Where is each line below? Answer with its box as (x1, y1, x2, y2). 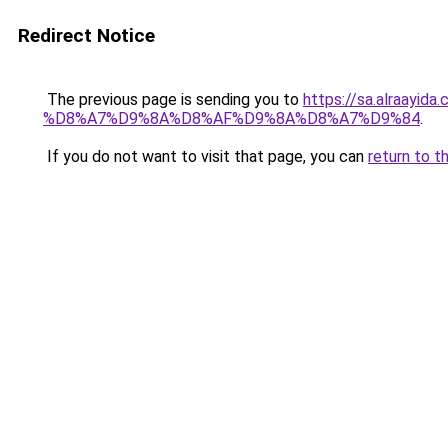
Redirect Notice (18, 24, 155, 47)
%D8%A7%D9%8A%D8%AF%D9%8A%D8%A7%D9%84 (43, 109, 420, 128)
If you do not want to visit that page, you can (43, 147, 368, 166)
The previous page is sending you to (43, 90, 303, 109)
